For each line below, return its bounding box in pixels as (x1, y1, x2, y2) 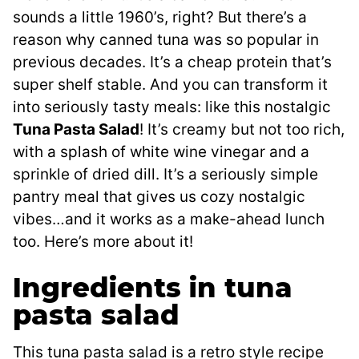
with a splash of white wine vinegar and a (13, 143, 309, 162)
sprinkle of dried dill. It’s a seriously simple (13, 165, 318, 184)
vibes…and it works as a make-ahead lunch (13, 210, 325, 229)
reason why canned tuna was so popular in (13, 30, 319, 50)
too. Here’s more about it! (13, 232, 193, 252)
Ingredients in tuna (13, 271, 292, 305)
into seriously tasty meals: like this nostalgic (13, 98, 331, 117)
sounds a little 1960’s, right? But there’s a (13, 8, 307, 27)
